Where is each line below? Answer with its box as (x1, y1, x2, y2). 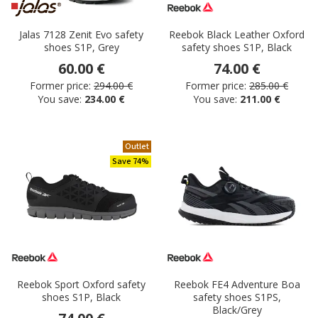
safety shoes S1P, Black (182, 40, 292, 55)
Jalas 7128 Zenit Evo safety (19, 28, 143, 42)
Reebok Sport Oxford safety (17, 278, 146, 292)
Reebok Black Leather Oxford (169, 28, 305, 42)
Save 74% (112, 155, 149, 168)
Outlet (125, 141, 149, 153)
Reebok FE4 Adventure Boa (173, 278, 300, 292)
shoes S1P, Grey (43, 40, 119, 55)
